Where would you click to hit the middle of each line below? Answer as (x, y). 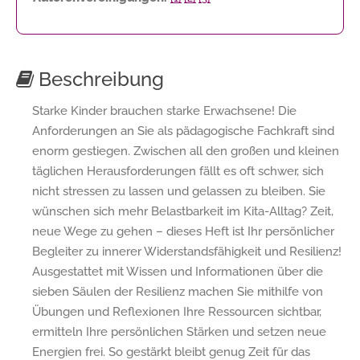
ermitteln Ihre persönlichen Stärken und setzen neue (179, 331)
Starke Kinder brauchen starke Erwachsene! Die (164, 110)
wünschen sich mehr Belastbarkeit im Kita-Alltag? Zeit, (183, 211)
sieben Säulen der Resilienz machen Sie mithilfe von (178, 291)
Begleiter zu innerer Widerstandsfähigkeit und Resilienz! (187, 251)
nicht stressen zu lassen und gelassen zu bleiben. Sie (179, 191)
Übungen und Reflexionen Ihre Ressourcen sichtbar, (177, 311)
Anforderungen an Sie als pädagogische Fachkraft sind (183, 131)
